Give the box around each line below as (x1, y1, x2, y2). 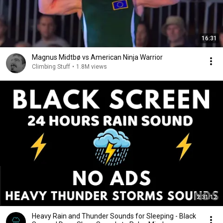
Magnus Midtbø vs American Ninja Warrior (32, 53, 163, 61)
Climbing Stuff (32, 63, 70, 70)
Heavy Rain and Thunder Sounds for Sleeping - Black (32, 212, 196, 220)
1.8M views (76, 63, 107, 70)
